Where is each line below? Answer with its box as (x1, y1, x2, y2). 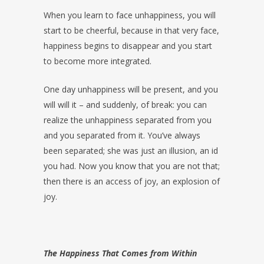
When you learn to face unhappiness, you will (44, 9, 216, 21)
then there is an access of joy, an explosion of (44, 176, 220, 187)
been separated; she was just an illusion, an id (44, 145, 218, 157)
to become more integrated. (44, 55, 151, 67)
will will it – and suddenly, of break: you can (44, 99, 207, 111)
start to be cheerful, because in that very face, (44, 25, 219, 37)
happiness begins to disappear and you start (44, 40, 212, 52)
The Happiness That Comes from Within (44, 247, 197, 259)
